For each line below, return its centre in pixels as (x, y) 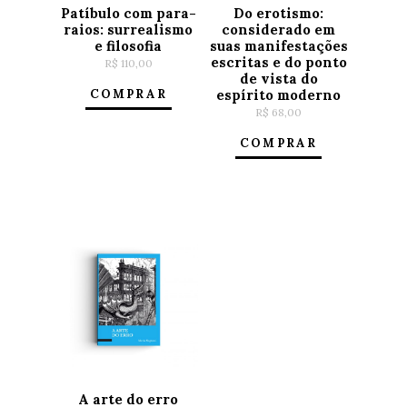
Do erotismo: (279, 13)
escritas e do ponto (278, 62)
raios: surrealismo (129, 29)
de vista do (278, 78)
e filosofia (129, 45)
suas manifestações (278, 45)
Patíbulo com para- (128, 13)
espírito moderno (279, 94)
